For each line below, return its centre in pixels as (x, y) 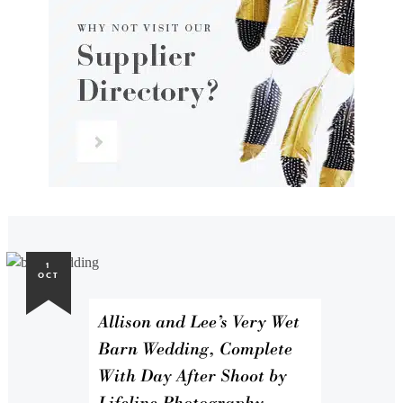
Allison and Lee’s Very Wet (198, 321)
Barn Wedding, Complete (195, 348)
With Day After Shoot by (192, 375)
